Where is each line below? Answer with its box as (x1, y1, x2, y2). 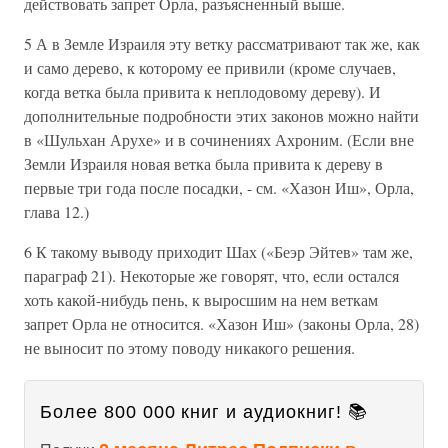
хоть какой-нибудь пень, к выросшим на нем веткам (24, 289, 378, 310)
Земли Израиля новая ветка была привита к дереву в (24, 153, 383, 174)
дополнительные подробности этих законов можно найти (24, 105, 419, 126)
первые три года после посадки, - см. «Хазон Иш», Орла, (24, 177, 414, 198)
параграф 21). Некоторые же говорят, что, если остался (24, 265, 399, 286)
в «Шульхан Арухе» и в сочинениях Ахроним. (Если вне (24, 129, 414, 150)
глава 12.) (24, 201, 89, 222)
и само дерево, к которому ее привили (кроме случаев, (24, 57, 396, 78)
